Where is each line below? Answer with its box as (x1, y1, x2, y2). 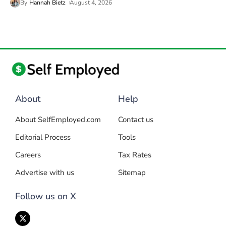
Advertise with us (15, 167, 74, 178)
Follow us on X (15, 190, 76, 203)
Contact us (118, 115, 153, 125)
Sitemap (118, 167, 146, 178)
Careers (15, 150, 41, 160)
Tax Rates (118, 150, 151, 160)
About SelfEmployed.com (15, 115, 101, 125)
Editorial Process (15, 132, 71, 143)
